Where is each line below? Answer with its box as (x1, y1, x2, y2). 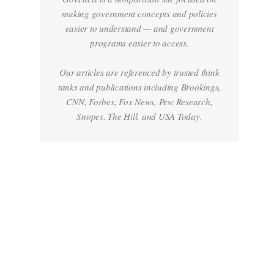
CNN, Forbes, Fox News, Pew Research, (66, 95, 213, 108)
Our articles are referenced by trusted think (59, 65, 220, 78)
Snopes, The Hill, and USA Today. (76, 109, 202, 122)
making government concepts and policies (62, 7, 217, 20)
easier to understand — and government (65, 21, 214, 34)
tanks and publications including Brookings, (57, 80, 221, 93)
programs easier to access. (90, 36, 189, 49)
